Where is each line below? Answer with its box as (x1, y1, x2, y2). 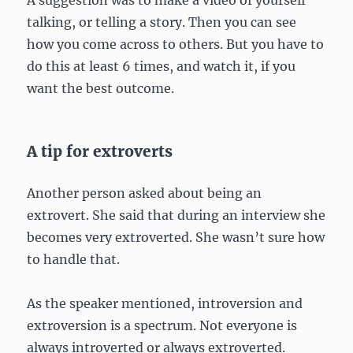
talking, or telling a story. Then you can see (27, 13, 297, 30)
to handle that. (27, 251, 121, 267)
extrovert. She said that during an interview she (27, 206, 326, 223)
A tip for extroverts (27, 141, 173, 161)
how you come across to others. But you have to (27, 35, 325, 52)
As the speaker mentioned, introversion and (27, 295, 303, 311)
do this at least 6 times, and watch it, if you (27, 58, 296, 74)
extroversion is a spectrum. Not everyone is (27, 317, 298, 333)
